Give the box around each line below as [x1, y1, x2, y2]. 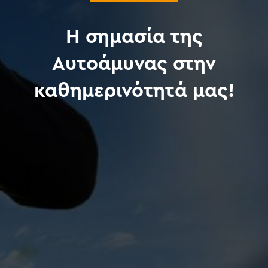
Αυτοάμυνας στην [52, 54, 216, 74]
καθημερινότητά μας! [33, 81, 234, 101]
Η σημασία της [65, 28, 203, 47]
